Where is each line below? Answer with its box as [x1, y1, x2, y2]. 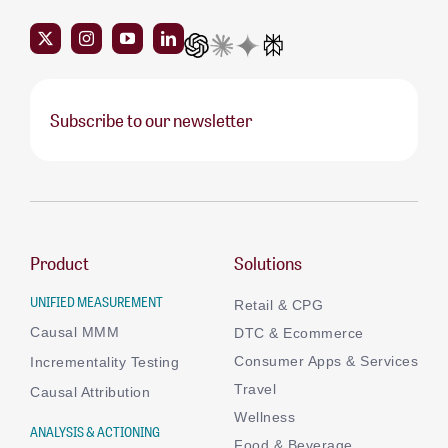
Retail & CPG [234, 296, 323, 313]
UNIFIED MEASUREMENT [30, 290, 163, 312]
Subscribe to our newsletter [49, 104, 252, 134]
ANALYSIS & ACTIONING [30, 420, 160, 442]
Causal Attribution [30, 383, 150, 400]
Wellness [234, 408, 295, 425]
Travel [234, 380, 276, 397]
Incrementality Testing [30, 353, 179, 370]
